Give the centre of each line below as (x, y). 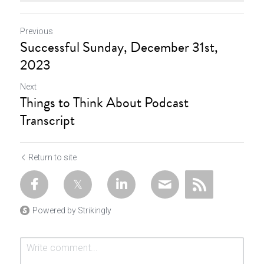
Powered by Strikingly (72, 210)
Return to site (52, 157)
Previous (37, 31)
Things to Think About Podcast (104, 102)
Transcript (47, 120)
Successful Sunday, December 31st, (119, 47)
